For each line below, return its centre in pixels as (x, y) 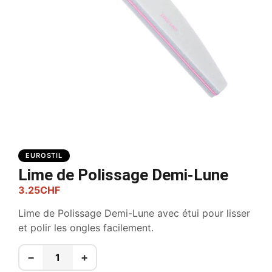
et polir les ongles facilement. (86, 228)
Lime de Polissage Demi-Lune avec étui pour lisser (134, 213)
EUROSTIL (44, 155)
